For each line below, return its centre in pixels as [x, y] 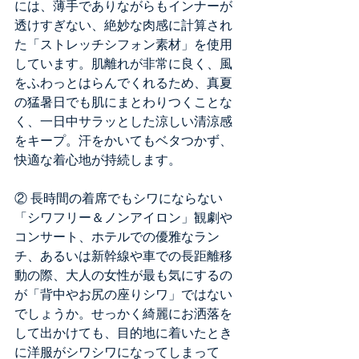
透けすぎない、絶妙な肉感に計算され [123, 26]
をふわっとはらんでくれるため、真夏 [123, 83]
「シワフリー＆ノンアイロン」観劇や [123, 218]
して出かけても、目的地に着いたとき [123, 333]
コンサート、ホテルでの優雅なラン [117, 237]
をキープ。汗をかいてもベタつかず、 [123, 141]
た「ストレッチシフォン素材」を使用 [123, 45]
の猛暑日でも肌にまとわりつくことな [123, 103]
